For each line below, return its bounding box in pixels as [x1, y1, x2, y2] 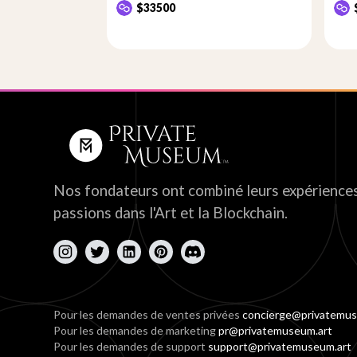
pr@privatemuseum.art [218, 324, 333, 337]
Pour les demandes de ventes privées [53, 308, 243, 321]
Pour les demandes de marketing [53, 324, 219, 337]
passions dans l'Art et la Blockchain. [53, 204, 288, 222]
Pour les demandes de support [53, 339, 209, 353]
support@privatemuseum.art [208, 339, 352, 353]
